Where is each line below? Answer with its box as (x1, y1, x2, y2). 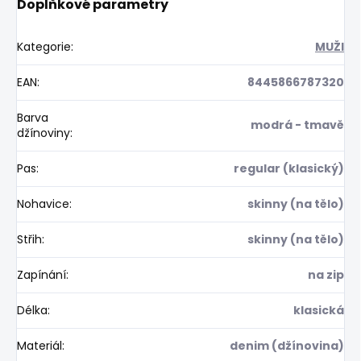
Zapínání (17, 266, 66, 283)
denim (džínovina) (230, 337, 344, 354)
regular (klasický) (234, 160, 344, 176)
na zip (308, 266, 344, 283)
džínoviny (17, 124, 70, 141)
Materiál (17, 337, 62, 354)
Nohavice (17, 195, 69, 212)
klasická (293, 301, 344, 318)
